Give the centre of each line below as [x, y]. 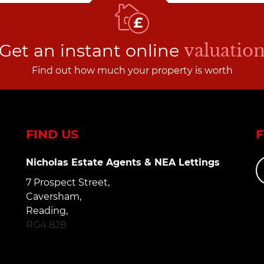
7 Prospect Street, [68, 182]
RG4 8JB [46, 225]
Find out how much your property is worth [132, 70]
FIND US [52, 134]
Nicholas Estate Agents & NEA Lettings [123, 162]
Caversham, [54, 196]
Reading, [47, 210]
